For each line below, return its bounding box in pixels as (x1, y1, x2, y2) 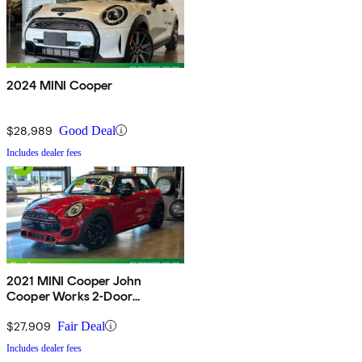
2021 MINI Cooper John (6, 272, 142, 288)
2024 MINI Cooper (6, 77, 113, 93)
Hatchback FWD (6, 303, 101, 319)
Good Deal (59, 123, 116, 137)
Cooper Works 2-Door (6, 288, 133, 304)
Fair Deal (57, 318, 105, 333)
